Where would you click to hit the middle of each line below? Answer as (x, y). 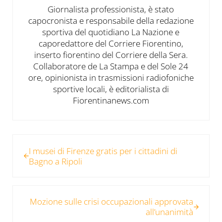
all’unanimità (170, 212)
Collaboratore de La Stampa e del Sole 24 (111, 66)
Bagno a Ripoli (55, 161)
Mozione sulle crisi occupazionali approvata (112, 202)
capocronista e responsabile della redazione (111, 20)
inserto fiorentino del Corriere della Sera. (111, 55)
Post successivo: (42, 191)
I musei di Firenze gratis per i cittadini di (103, 151)
